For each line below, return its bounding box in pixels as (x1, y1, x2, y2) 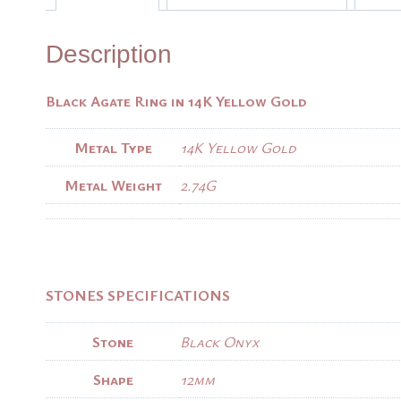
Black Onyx (180, 331, 259, 353)
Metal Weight (64, 174, 162, 195)
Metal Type (73, 136, 152, 158)
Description (46, 39, 172, 68)
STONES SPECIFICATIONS (46, 285, 230, 306)
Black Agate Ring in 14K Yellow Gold (46, 90, 307, 111)
